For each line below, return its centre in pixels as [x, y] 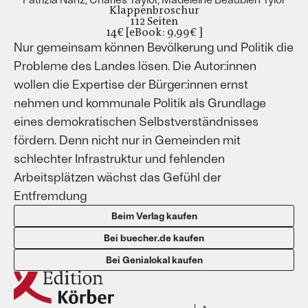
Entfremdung [50, 195]
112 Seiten [154, 21]
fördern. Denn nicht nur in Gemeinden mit [127, 140]
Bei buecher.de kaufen [154, 238]
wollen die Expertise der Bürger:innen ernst [131, 84]
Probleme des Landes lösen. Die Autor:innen [135, 65]
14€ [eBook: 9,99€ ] [154, 32]
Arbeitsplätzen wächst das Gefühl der [118, 177]
